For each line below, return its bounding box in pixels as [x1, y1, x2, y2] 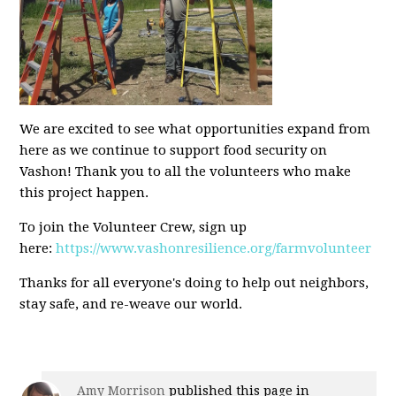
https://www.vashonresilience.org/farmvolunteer [56, 240, 372, 257]
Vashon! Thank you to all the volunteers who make [19, 164, 352, 180]
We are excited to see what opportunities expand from [19, 121, 371, 138]
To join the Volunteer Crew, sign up [19, 219, 247, 236]
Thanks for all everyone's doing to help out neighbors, [19, 275, 369, 292]
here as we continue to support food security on [19, 142, 328, 159]
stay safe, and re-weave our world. [19, 296, 243, 313]
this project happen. [19, 185, 153, 202]
